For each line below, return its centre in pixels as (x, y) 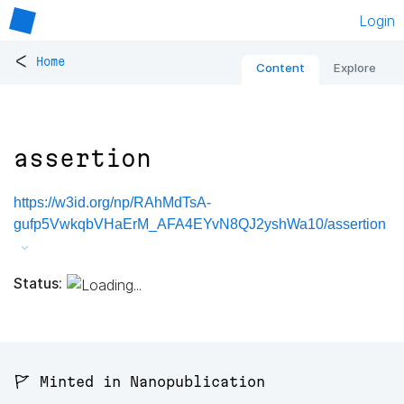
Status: (38, 283)
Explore (355, 68)
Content (280, 68)
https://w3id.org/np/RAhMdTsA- (112, 203)
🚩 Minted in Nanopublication (139, 382)
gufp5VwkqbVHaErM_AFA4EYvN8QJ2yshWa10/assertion (200, 225)
